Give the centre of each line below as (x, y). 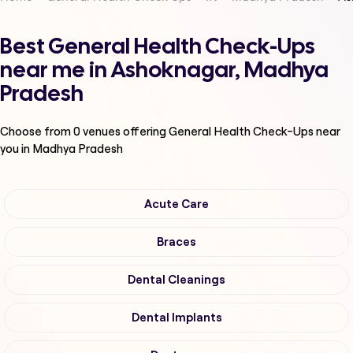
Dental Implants (176, 318)
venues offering (124, 132)
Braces (176, 242)
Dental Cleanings (176, 280)
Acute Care (176, 204)
